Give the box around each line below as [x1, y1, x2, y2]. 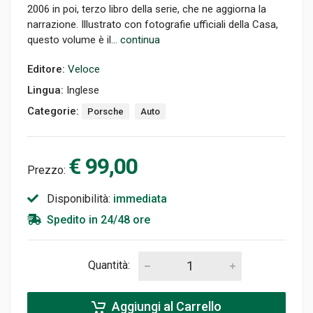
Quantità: [87, 258, 130, 272]
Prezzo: [27, 163, 68, 177]
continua [120, 33, 160, 46]
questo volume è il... [27, 33, 120, 46]
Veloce [68, 62, 100, 75]
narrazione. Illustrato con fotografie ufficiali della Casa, [27, 17, 278, 31]
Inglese [66, 83, 99, 96]
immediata [113, 191, 167, 205]
